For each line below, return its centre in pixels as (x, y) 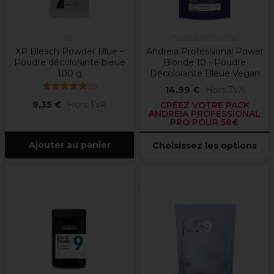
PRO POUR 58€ (205, 123)
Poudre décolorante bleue (69, 63)
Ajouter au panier (69, 145)
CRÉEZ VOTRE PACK (205, 106)
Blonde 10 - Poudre (205, 63)
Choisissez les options (205, 146)
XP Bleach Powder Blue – (69, 52)
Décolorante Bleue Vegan (205, 74)
